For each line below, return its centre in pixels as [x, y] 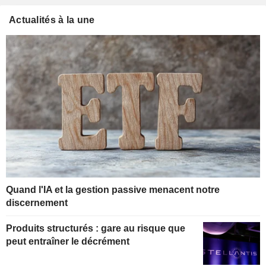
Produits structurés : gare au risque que [96, 229]
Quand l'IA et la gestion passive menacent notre [113, 190]
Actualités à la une [52, 20]
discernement [37, 203]
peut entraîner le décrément [68, 242]
